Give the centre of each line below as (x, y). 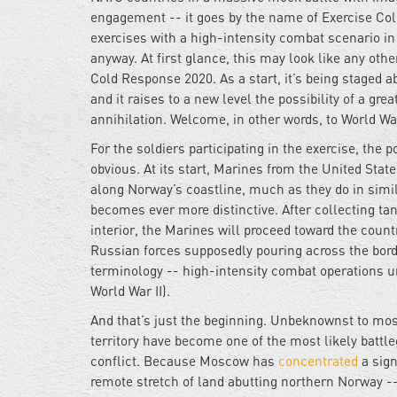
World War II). (130, 291)
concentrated (316, 361)
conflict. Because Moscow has (183, 361)
